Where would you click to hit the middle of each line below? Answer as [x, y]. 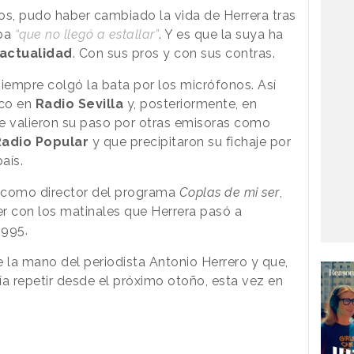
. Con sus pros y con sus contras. [173, 53]
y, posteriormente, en [190, 104]
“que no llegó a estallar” [87, 34]
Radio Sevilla [79, 104]
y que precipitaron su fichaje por [190, 141]
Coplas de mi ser [229, 192]
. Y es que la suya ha [221, 34]
